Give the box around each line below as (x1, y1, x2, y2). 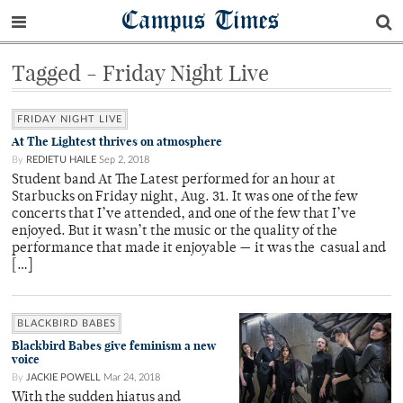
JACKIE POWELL (26, 372, 101, 382)
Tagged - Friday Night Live (12, 59, 269, 86)
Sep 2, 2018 (99, 155, 149, 165)
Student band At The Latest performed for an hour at (12, 174, 336, 187)
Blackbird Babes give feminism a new (12, 338, 216, 354)
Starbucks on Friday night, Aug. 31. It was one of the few (12, 191, 358, 204)
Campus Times (122, 3, 281, 36)
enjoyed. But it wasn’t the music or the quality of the (12, 225, 337, 238)
